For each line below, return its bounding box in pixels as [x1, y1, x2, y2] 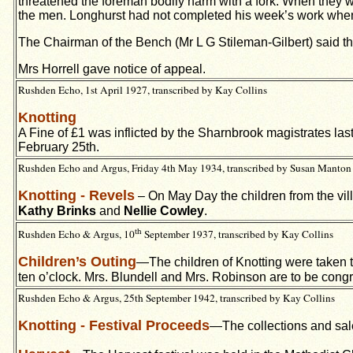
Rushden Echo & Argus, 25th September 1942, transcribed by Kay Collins [18, 291, 335, 305]
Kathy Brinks [18, 204, 96, 217]
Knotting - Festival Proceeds [18, 318, 210, 333]
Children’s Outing [18, 254, 136, 270]
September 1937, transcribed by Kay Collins [142, 227, 333, 242]
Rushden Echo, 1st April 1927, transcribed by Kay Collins [18, 83, 267, 97]
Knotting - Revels [18, 188, 135, 203]
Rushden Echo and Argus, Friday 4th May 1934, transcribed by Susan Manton [18, 161, 351, 175]
